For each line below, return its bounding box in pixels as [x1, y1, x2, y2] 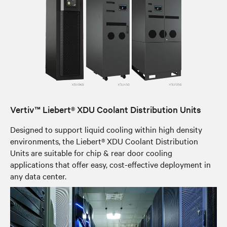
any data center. [10, 170, 66, 182]
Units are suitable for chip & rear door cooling [10, 147, 172, 159]
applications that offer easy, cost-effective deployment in [10, 159, 211, 170]
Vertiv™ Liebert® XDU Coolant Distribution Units [10, 103, 201, 116]
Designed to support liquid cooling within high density [10, 124, 202, 135]
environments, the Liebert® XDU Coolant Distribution [10, 135, 198, 147]
